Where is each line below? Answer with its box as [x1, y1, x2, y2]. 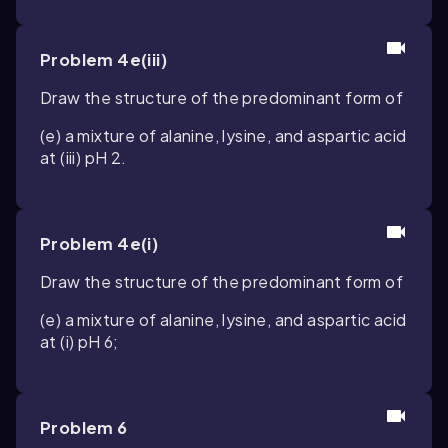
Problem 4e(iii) [40, 49, 167, 70]
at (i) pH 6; [40, 331, 119, 352]
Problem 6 [40, 417, 128, 438]
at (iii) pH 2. [40, 147, 127, 168]
